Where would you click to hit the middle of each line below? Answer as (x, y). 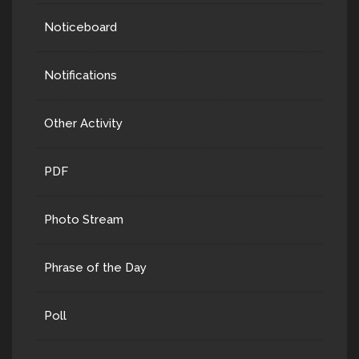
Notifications (81, 75)
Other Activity (83, 123)
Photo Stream (84, 220)
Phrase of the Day (95, 268)
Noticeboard (81, 27)
